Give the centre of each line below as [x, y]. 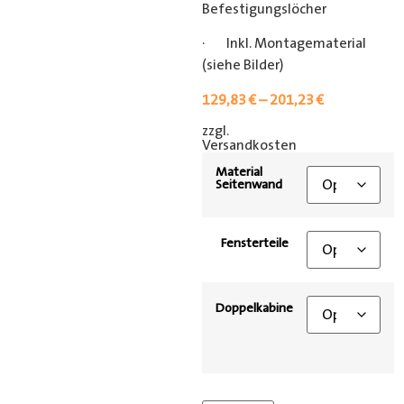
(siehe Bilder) [243, 65]
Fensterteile [254, 244]
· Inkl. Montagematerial [284, 44]
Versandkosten [249, 146]
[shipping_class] [350, 135]
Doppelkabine [254, 309]
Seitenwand [249, 185]
